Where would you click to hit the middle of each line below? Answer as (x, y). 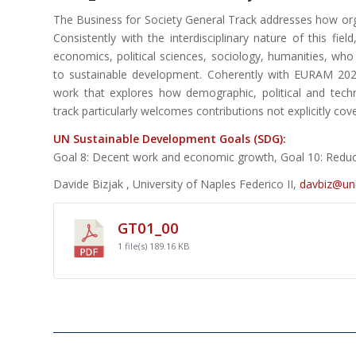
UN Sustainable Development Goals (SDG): (170, 138)
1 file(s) (133, 246)
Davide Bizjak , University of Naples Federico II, (176, 184)
